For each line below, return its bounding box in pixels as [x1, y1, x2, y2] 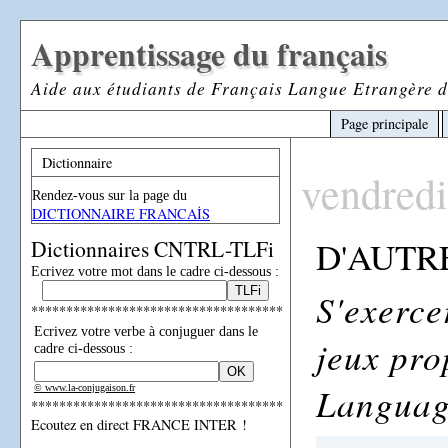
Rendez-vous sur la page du [32, 187, 187, 203]
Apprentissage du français [31, 31, 387, 77]
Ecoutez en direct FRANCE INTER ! [31, 415, 247, 434]
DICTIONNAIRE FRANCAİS [32, 204, 210, 223]
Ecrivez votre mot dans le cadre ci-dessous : [31, 263, 279, 279]
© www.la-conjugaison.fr [34, 382, 135, 393]
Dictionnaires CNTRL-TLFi [31, 234, 274, 263]
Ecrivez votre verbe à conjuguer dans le [34, 323, 258, 339]
